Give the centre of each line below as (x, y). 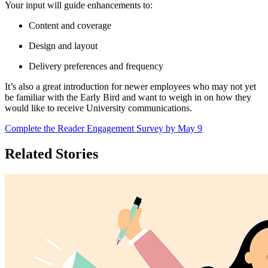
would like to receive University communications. (100, 108)
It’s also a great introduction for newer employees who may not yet (130, 87)
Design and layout (64, 46)
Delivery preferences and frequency (97, 66)
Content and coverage (71, 26)
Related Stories (51, 153)
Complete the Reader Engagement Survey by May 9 (103, 129)
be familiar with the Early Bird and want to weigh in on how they (128, 98)
